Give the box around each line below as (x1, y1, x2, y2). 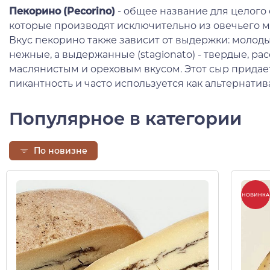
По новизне (34, 145, 87, 156)
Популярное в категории (9, 107, 242, 129)
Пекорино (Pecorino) (9, 5, 115, 17)
